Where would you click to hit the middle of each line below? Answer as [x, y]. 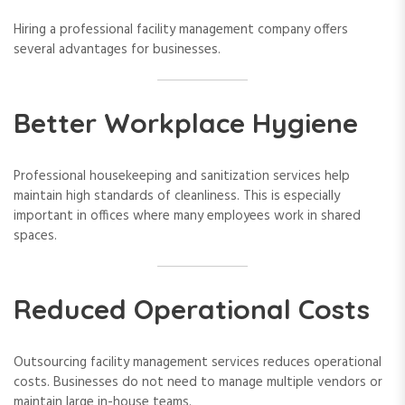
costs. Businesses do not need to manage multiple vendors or [198, 383]
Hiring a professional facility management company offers [181, 29]
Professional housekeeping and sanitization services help [182, 176]
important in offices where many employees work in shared [187, 216]
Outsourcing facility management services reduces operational [198, 363]
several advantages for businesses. [117, 49]
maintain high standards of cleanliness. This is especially [177, 196]
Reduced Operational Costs [192, 310]
